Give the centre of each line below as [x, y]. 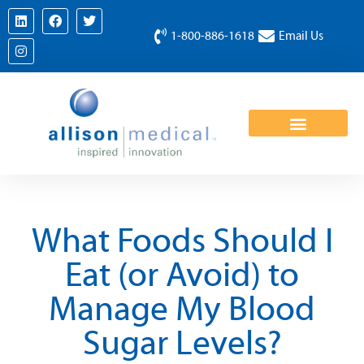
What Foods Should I [182, 242]
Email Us [301, 36]
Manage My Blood [182, 310]
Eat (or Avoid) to [182, 276]
